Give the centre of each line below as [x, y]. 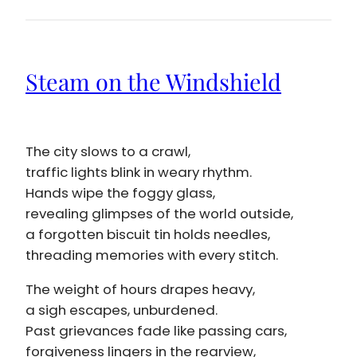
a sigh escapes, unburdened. [122, 310]
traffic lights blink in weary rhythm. [139, 173]
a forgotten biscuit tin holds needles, [148, 235]
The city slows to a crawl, [108, 152]
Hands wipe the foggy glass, [120, 193]
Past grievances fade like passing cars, [156, 331]
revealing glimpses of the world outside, [159, 214]
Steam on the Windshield [153, 81]
